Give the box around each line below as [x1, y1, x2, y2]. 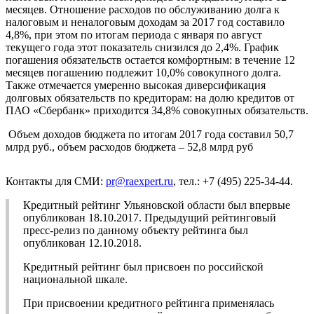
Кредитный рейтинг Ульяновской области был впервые [23, 199, 290, 212]
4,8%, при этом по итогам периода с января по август [6, 29, 262, 41]
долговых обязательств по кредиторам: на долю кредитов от [6, 92, 294, 104]
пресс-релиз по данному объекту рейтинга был [23, 224, 248, 237]
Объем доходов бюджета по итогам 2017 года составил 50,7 [6, 128, 294, 141]
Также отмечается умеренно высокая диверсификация [6, 79, 266, 92]
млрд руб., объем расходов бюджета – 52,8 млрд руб [6, 141, 253, 153]
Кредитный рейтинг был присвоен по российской [23, 261, 264, 273]
